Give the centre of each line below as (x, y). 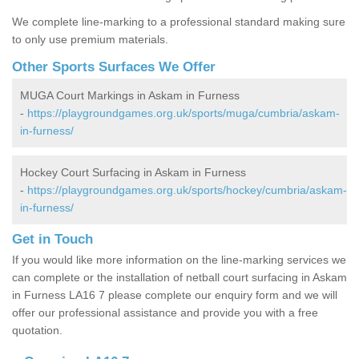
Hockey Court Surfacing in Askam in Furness (133, 173)
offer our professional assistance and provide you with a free (165, 313)
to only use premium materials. (90, 40)
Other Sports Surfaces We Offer (114, 67)
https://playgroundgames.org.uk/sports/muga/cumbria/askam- (184, 113)
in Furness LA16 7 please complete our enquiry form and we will (175, 295)
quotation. (37, 331)
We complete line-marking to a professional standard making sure (179, 22)
